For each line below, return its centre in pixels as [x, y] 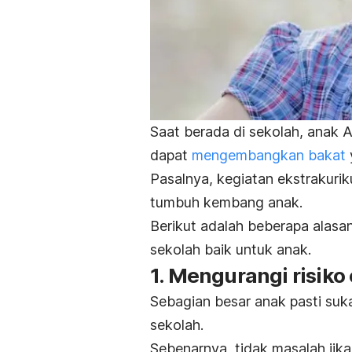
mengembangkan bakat [269, 155]
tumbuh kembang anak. [226, 202]
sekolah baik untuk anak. [231, 249]
